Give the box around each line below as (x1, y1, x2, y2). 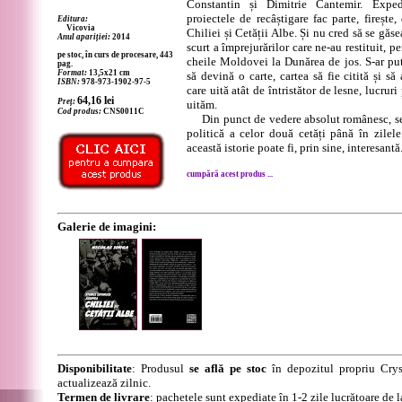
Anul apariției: (57, 32, 110, 41)
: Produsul (132, 362, 189, 375)
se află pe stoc (189, 362, 267, 375)
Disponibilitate (57, 362, 132, 375)
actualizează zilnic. (57, 376, 151, 389)
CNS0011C (101, 107, 144, 116)
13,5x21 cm (87, 68, 130, 77)
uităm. (187, 98, 217, 111)
